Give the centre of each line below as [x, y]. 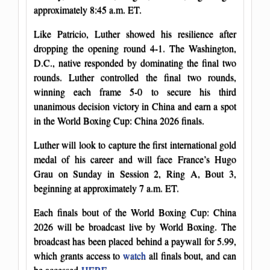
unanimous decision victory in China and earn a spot [135, 105]
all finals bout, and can [191, 255]
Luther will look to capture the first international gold [135, 144]
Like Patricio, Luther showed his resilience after [135, 33]
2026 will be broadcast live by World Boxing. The [135, 226]
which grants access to [79, 255]
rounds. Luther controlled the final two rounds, [135, 77]
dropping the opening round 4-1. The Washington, [135, 48]
